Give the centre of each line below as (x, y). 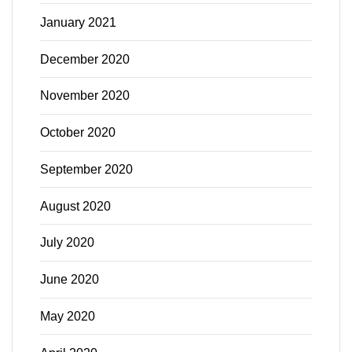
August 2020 (75, 206)
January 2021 (78, 22)
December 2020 (85, 59)
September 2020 (86, 169)
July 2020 (67, 243)
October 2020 (78, 133)
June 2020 (70, 280)
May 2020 (68, 317)
